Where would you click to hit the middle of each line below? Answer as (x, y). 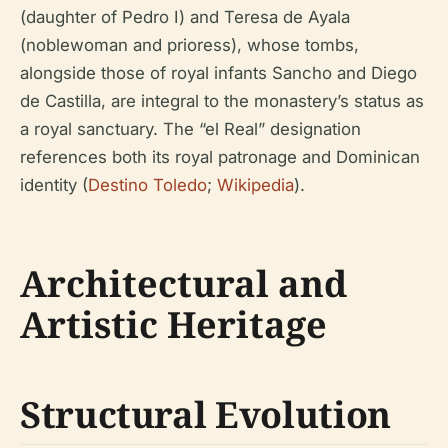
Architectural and (183, 283)
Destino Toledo (147, 185)
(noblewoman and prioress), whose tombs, (189, 45)
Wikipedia (255, 185)
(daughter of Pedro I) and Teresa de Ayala (185, 17)
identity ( (54, 185)
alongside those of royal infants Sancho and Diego (218, 73)
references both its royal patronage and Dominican (220, 157)
